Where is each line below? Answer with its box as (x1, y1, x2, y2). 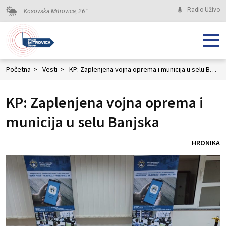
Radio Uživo (187, 6, 220, 13)
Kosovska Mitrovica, (24, 7, 78, 15)
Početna (6, 65, 31, 74)
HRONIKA (192, 138, 220, 147)
